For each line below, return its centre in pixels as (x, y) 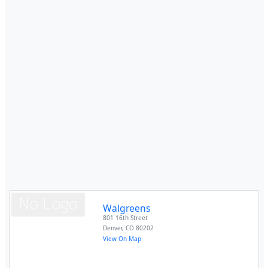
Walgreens (127, 208)
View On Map (122, 238)
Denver (113, 228)
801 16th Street (126, 217)
